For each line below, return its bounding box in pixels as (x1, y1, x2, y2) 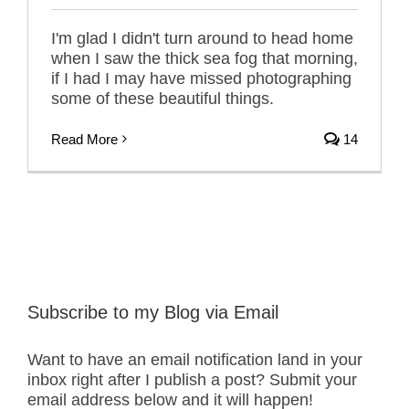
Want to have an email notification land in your (27, 351, 362, 370)
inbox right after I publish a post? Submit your (27, 371, 357, 390)
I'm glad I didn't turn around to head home (51, 28, 353, 47)
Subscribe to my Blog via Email (27, 301, 278, 322)
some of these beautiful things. (51, 89, 274, 108)
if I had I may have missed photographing (51, 68, 351, 88)
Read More (51, 131, 118, 147)
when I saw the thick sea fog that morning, (51, 48, 358, 68)
